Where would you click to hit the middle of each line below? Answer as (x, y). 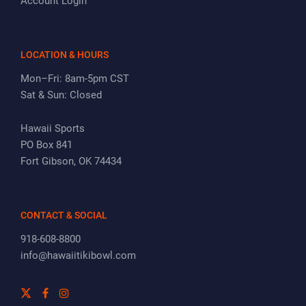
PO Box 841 (46, 145)
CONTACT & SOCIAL (64, 215)
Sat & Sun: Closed (61, 95)
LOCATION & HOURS (65, 55)
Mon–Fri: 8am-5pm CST (75, 79)
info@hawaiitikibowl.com (78, 256)
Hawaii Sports (53, 129)
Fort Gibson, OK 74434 (71, 162)
